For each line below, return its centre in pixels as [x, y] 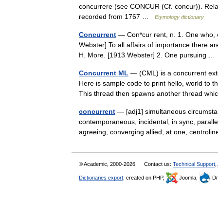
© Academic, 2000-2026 [108, 164]
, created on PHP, [145, 178]
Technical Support [194, 164]
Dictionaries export [101, 178]
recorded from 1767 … [117, 17]
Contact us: [158, 164]
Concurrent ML [104, 73]
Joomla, [188, 178]
